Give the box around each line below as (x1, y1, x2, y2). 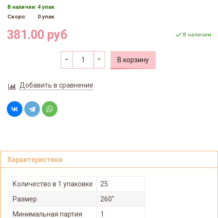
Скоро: (7, 14, 26, 20)
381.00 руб (7, 27, 67, 42)
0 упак (37, 14, 54, 20)
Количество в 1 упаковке (13, 180, 93, 188)
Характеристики (7, 156, 62, 164)
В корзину (117, 55, 149, 64)
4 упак (37, 4, 54, 11)
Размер (13, 195, 37, 203)
